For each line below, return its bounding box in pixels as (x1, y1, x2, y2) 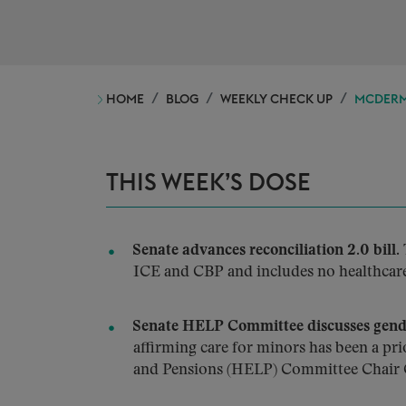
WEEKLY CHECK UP (220, 93, 333, 106)
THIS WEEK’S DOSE (106, 171, 311, 195)
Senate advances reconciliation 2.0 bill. (132, 243, 400, 258)
